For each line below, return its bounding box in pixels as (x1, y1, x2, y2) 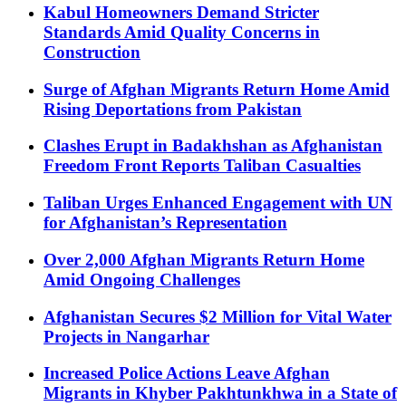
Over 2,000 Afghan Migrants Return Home (43, 249, 364, 269)
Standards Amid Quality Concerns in (43, 23, 320, 43)
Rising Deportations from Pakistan (43, 99, 302, 119)
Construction (43, 43, 140, 63)
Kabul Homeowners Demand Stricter (43, 3, 319, 23)
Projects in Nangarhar (43, 326, 209, 346)
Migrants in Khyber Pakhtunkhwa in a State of (43, 383, 397, 403)
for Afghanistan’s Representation (43, 213, 287, 233)
